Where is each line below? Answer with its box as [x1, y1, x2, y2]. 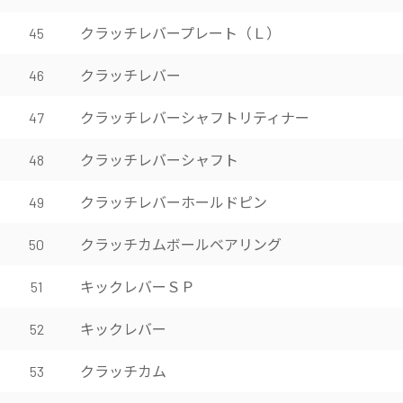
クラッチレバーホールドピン [80, 191, 267, 212]
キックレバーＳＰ [80, 275, 195, 297]
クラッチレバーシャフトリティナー [80, 106, 309, 128]
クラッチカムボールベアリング [80, 233, 282, 255]
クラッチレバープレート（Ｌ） [80, 22, 281, 43]
